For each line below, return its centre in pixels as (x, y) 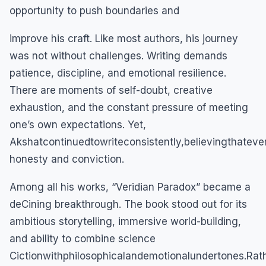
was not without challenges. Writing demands (118, 56)
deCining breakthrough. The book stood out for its (128, 205)
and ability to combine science (83, 239)
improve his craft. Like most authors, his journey (124, 39)
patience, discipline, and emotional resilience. (118, 73)
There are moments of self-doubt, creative (111, 91)
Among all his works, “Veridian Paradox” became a (130, 187)
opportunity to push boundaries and (94, 11)
